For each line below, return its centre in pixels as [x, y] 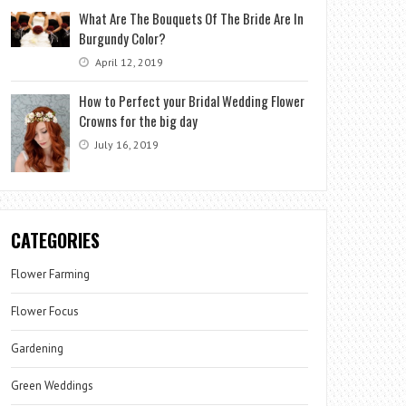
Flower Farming [51, 274]
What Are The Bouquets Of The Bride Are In [192, 18]
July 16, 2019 [126, 145]
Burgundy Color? [123, 38]
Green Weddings [53, 385]
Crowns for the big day [139, 121]
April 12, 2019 [128, 62]
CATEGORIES [56, 240]
